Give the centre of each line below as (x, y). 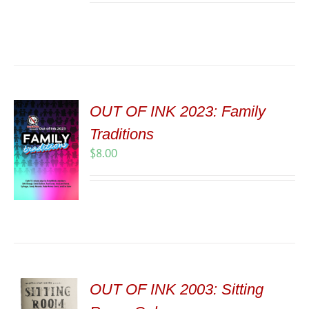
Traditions (122, 134)
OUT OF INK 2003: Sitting (177, 289)
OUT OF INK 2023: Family (178, 111)
